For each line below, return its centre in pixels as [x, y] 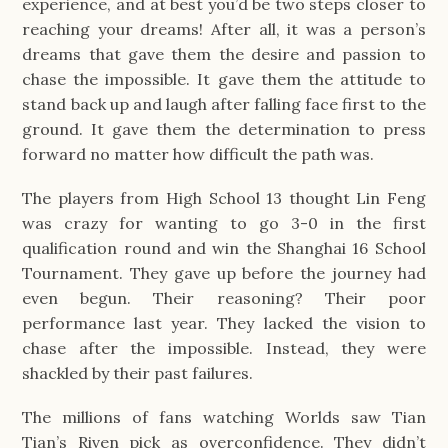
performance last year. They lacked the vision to [224, 323]
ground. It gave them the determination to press [224, 128]
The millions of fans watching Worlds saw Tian [224, 417]
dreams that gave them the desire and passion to [224, 53]
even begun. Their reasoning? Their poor [224, 298]
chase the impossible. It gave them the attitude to [224, 78]
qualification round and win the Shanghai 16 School [224, 248]
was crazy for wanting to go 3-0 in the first [224, 223]
